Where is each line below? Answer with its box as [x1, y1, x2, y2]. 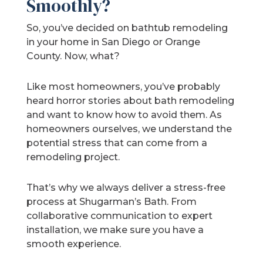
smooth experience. [26, 238, 122, 250]
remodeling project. [26, 151, 120, 163]
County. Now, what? [26, 50, 120, 62]
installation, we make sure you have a [26, 224, 204, 236]
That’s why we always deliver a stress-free [26, 182, 226, 194]
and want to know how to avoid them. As [26, 109, 222, 121]
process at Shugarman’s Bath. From [26, 196, 197, 208]
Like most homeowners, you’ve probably [26, 81, 221, 93]
